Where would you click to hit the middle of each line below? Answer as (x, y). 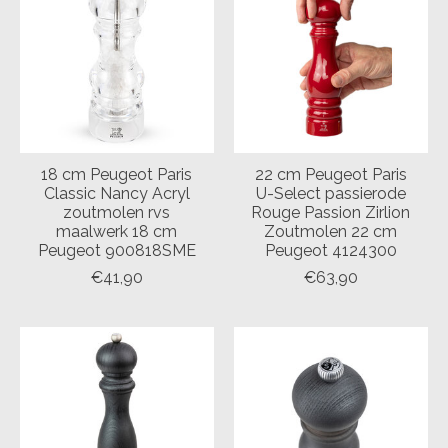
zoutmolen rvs (117, 213)
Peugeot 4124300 (330, 251)
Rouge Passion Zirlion (331, 213)
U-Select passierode (330, 194)
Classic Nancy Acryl (116, 194)
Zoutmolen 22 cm (331, 232)
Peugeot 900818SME (116, 251)
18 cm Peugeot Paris (117, 175)
